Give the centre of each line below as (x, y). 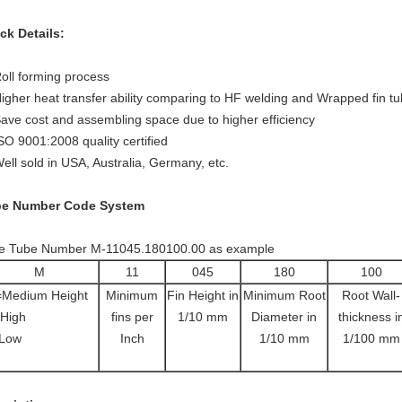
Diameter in (284, 317)
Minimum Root (284, 295)
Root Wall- (371, 295)
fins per (132, 317)
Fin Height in (203, 295)
